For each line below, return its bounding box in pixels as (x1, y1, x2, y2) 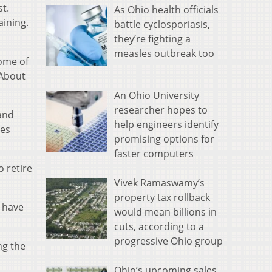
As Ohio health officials (114, 3, 219, 17)
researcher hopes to (114, 103, 208, 117)
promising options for (114, 132, 214, 146)
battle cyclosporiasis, (114, 18, 210, 32)
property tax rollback (114, 191, 210, 205)
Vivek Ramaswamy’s (114, 176, 205, 190)
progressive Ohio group (114, 234, 223, 248)
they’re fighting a (114, 32, 191, 46)
